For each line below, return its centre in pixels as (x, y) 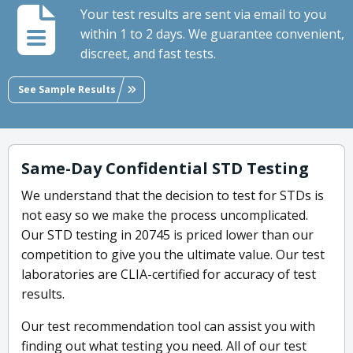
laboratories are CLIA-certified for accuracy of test (169, 275)
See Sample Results (67, 89)
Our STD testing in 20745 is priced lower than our (167, 235)
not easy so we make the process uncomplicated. (165, 216)
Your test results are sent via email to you (203, 15)
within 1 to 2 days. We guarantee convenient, (212, 34)
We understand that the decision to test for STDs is (173, 196)
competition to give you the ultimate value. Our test (173, 255)
